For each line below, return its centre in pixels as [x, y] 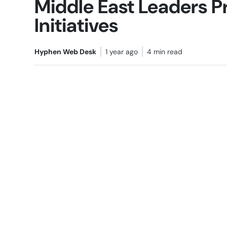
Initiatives [76, 26]
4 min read [164, 52]
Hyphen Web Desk [65, 52]
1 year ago [121, 52]
